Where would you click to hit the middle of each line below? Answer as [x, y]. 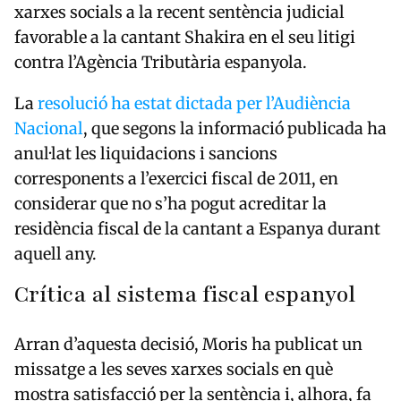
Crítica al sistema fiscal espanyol [185, 295]
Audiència [312, 104]
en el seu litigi [300, 38]
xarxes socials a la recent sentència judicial [179, 13]
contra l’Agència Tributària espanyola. [161, 63]
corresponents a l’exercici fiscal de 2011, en [176, 179]
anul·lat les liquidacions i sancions [146, 154]
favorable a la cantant [99, 38]
